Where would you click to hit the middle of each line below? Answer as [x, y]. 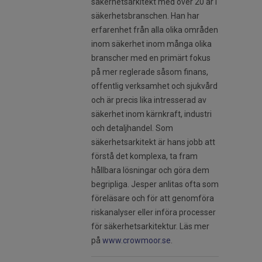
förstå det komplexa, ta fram [144, 156]
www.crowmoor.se [137, 241]
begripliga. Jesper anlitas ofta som [155, 185]
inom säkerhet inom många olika [151, 44]
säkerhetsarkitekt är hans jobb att [153, 142]
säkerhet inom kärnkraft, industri [151, 114]
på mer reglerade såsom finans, [150, 72]
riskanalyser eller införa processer [154, 213]
